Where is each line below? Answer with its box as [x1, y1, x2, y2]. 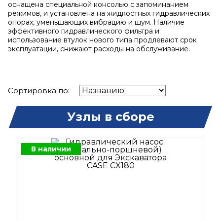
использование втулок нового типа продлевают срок [8, 36, 197, 44]
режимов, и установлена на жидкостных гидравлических [8, 9, 210, 18]
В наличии [31, 145, 71, 153]
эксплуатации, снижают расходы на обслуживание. [8, 44, 190, 53]
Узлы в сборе [67, 110, 154, 124]
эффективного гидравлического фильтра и [8, 27, 159, 36]
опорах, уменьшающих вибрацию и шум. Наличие [8, 18, 184, 27]
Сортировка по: [8, 86, 70, 95]
